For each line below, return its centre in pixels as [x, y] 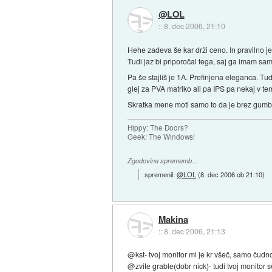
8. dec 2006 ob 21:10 [232, 175]
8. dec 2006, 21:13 [194, 231]
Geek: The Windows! [161, 136]
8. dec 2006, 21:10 [194, 25]
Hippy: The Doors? [158, 127]
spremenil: [161, 175]
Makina [173, 219]
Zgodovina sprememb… [163, 160]
